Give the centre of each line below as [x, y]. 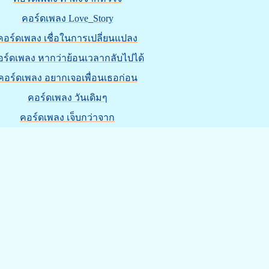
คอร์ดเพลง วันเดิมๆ [67, 98]
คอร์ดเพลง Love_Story [67, 18]
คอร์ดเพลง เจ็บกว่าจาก [67, 117]
